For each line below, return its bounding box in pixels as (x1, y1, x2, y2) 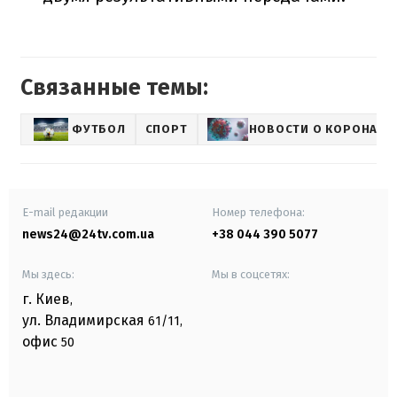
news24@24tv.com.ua (22, 226, 154, 242)
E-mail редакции (22, 205, 108, 219)
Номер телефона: (212, 205, 305, 219)
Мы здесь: (22, 267, 74, 281)
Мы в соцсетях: (212, 267, 290, 281)
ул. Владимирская (22, 311, 144, 329)
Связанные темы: (20, 74, 208, 101)
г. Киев (22, 290, 70, 307)
